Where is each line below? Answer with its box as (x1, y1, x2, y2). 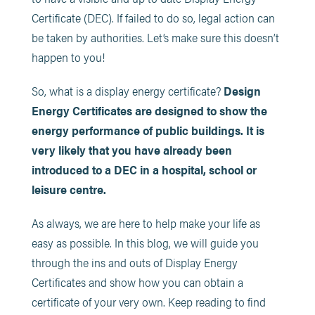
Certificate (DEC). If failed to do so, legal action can (31, 9, 275, 26)
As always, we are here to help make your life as (31, 214, 260, 231)
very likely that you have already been (31, 141, 232, 158)
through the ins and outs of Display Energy (31, 254, 238, 271)
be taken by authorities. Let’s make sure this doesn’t (31, 29, 279, 46)
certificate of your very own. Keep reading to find (31, 293, 266, 310)
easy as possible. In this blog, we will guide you (31, 234, 259, 251)
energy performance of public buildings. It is (31, 122, 264, 139)
